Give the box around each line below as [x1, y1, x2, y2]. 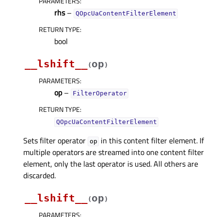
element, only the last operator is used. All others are [23, 158, 198, 170]
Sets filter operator [23, 135, 88, 147]
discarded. [23, 170, 56, 182]
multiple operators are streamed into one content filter [23, 146, 204, 158]
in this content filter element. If [99, 135, 204, 147]
